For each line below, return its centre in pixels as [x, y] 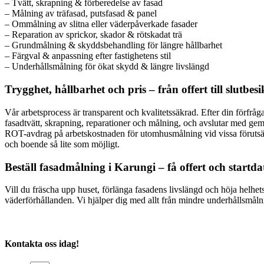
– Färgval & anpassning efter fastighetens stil [88, 56]
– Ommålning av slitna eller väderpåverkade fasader [101, 24]
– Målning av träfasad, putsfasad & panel [81, 14]
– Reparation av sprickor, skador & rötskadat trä [93, 35]
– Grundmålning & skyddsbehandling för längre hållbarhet [113, 45]
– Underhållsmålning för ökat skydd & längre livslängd [107, 67]
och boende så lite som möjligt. [62, 144]
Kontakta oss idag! [42, 243]
